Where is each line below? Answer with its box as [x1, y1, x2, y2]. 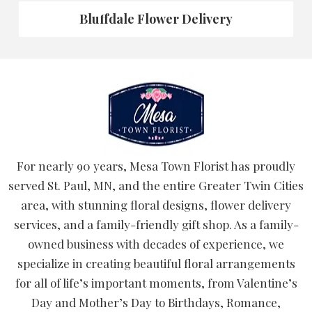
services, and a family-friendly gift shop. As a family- [13, 217, 299, 233]
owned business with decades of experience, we [28, 236, 284, 252]
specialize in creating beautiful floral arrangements [17, 256, 295, 272]
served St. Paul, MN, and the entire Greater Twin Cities [8, 178, 304, 194]
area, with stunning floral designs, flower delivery [21, 197, 291, 213]
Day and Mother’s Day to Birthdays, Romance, [31, 295, 281, 311]
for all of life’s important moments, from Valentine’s [15, 275, 297, 291]
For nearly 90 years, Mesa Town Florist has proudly [17, 158, 295, 174]
